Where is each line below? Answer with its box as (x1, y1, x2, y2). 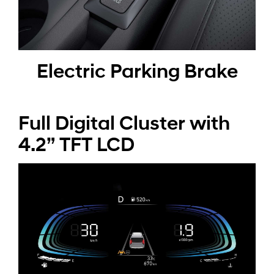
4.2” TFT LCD (18, 136, 135, 156)
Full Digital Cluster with (18, 114, 230, 135)
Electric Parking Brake (36, 62, 238, 83)
